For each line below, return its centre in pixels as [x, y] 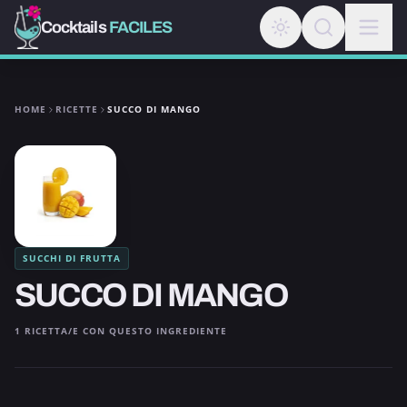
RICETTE [77, 109]
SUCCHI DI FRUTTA [72, 258]
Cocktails [74, 27]
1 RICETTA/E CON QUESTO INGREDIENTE [121, 331]
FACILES [140, 27]
